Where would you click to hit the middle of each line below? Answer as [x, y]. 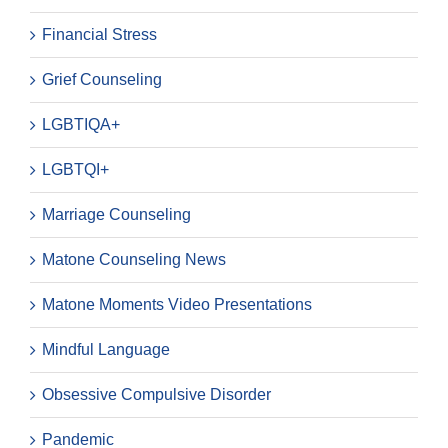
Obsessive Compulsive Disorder [156, 394]
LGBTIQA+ [81, 124]
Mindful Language [106, 349]
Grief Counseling [102, 79]
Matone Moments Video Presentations [177, 304]
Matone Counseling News [134, 259]
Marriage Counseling [116, 214]
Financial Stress [99, 34]
